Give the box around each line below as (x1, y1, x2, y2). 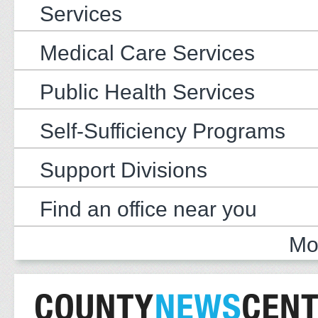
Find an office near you (40, 197, 257, 221)
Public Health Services (40, 79, 255, 104)
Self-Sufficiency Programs (40, 119, 285, 143)
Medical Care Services (40, 40, 255, 65)
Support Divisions (40, 158, 207, 182)
